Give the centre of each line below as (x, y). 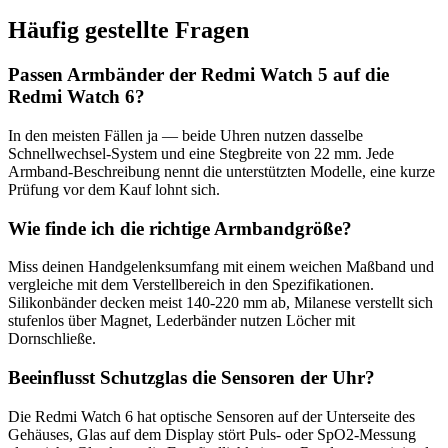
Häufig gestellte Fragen (128, 30)
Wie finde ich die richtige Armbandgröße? (180, 228)
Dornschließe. (52, 339)
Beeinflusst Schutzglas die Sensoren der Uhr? (191, 378)
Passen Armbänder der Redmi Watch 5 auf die (198, 75)
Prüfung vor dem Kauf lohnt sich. (114, 189)
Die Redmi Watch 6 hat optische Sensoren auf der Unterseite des (211, 416)
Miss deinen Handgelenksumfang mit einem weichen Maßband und (221, 267)
